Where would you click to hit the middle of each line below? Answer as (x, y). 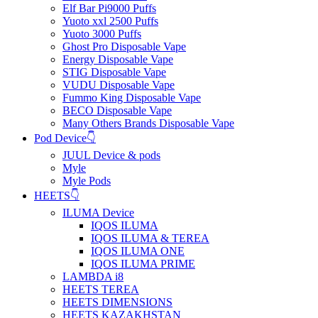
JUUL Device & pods (111, 155)
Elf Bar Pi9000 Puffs (109, 8)
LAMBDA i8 (93, 276)
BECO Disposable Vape (117, 110)
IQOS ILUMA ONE (138, 251)
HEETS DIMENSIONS (117, 302)
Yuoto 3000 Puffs (102, 33)
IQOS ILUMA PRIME (143, 263)
